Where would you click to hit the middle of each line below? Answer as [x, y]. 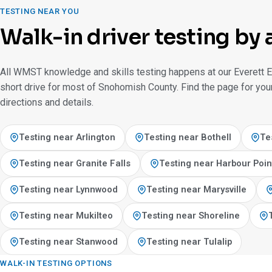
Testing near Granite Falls [75, 163]
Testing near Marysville [196, 189]
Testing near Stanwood [68, 242]
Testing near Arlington [67, 137]
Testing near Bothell [188, 137]
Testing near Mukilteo [66, 216]
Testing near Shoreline [191, 216]
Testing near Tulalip [189, 242]
